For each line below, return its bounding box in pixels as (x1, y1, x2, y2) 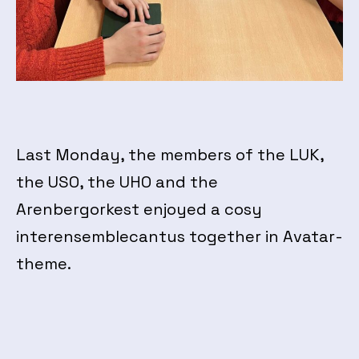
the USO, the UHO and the (16, 171, 218, 192)
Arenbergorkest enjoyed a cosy (16, 198, 262, 220)
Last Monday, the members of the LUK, (16, 143, 324, 165)
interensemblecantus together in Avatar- (16, 225, 343, 247)
